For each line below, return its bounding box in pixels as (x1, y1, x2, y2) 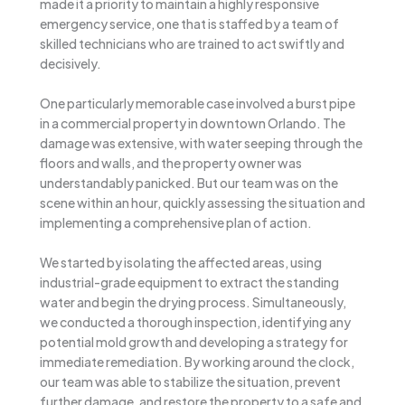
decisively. (40, 54, 101, 71)
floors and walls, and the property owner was (40, 155, 302, 172)
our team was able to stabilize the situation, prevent (40, 373, 341, 391)
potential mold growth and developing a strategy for (40, 334, 348, 351)
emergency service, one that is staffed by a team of (40, 14, 339, 32)
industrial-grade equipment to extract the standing (40, 274, 339, 291)
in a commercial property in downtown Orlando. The (40, 115, 345, 132)
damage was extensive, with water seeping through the (40, 135, 363, 152)
